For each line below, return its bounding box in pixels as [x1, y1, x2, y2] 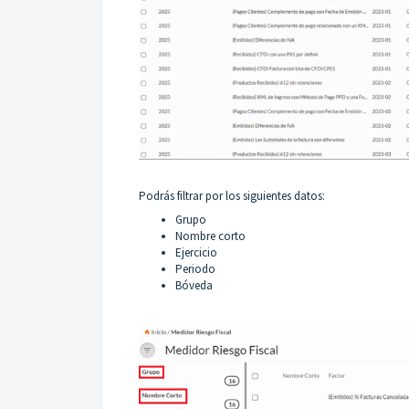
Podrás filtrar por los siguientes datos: [139, 187, 325, 204]
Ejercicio [175, 244, 217, 260]
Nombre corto [175, 227, 246, 244]
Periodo [175, 260, 215, 277]
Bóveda [175, 277, 213, 293]
